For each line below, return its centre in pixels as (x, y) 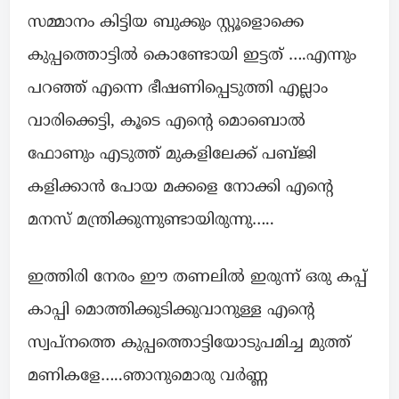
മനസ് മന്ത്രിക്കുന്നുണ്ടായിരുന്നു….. (151, 221)
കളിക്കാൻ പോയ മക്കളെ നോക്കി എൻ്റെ (180, 188)
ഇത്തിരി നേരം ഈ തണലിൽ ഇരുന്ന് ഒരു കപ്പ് (197, 278)
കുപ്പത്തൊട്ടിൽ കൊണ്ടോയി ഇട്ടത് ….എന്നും (192, 56)
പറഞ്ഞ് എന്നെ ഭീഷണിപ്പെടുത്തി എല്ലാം (178, 89)
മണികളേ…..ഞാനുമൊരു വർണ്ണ (148, 377)
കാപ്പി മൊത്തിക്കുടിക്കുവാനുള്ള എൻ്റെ (171, 311)
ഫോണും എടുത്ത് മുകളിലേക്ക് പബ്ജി (172, 155)
